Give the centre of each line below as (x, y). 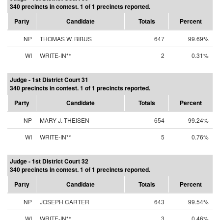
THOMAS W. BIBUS (66, 39)
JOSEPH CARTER (65, 202)
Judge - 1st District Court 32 (49, 161)
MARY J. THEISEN (65, 120)
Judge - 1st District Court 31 (49, 80)
